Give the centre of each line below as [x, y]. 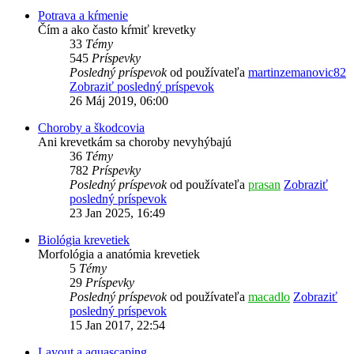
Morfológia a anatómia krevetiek [119, 254]
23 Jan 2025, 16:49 [117, 213]
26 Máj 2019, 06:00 [119, 100]
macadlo [269, 296]
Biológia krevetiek [84, 239]
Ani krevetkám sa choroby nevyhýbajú [135, 141]
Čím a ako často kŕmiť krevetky [117, 29]
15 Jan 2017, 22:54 [117, 325]
